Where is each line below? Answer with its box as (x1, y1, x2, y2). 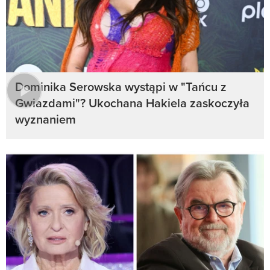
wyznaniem (15, 110, 76, 128)
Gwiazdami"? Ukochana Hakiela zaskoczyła (15, 94, 250, 112)
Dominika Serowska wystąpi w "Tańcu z (15, 78, 227, 96)
